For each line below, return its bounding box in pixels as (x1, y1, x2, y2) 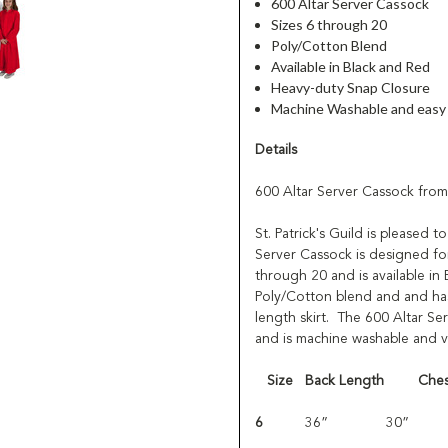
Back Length (305, 373, 384, 388)
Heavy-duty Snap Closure (271, 78, 431, 96)
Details (255, 142, 297, 157)
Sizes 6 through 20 (271, 15, 388, 33)
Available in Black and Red (271, 57, 431, 75)
